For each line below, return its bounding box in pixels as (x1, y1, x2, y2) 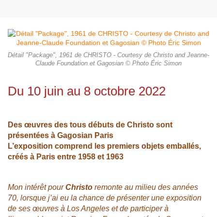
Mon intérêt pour (8, 183, 65, 192)
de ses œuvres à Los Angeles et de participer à (8, 204, 169, 213)
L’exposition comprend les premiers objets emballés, (8, 142, 201, 151)
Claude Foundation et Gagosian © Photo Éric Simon (35, 60, 182, 67)
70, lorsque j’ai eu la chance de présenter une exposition (8, 194, 201, 202)
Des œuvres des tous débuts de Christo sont (8, 121, 172, 129)
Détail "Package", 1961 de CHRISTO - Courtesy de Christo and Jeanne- (8, 52, 209, 59)
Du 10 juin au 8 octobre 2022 (8, 84, 166, 99)
